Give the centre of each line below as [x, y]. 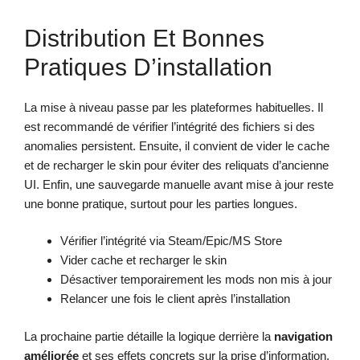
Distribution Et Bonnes [144, 38]
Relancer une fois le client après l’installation [175, 299]
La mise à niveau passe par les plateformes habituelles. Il [174, 107]
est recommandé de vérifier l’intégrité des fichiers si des [170, 126]
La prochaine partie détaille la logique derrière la [149, 336]
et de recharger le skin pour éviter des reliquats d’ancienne [176, 165]
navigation [303, 336]
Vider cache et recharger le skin [143, 260]
